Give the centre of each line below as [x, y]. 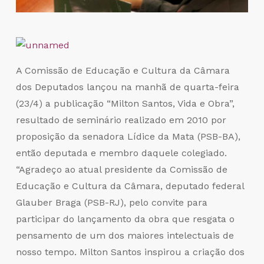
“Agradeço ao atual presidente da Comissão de [121, 170]
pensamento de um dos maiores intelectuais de [125, 236]
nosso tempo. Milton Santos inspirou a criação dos [130, 252]
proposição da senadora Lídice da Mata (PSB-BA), [128, 137]
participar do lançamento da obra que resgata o [125, 219]
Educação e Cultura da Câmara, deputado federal [130, 186]
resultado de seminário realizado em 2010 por [121, 120]
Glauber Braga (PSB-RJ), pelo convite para [111, 203]
